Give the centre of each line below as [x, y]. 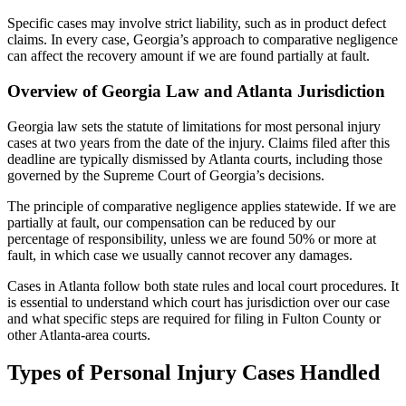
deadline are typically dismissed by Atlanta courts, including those [195, 159]
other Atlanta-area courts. [79, 334]
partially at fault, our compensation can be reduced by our [171, 222]
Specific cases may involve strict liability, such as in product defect [197, 24]
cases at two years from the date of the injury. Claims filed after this [198, 142]
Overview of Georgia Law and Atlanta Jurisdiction [196, 91]
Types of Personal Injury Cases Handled [193, 373]
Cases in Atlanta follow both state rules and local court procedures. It [203, 285]
